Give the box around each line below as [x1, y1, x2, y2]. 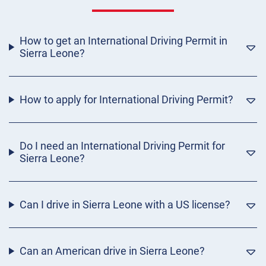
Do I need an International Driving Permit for [19, 140, 225, 153]
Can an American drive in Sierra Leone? [19, 245, 205, 258]
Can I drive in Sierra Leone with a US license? [19, 198, 230, 211]
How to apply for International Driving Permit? [19, 93, 233, 106]
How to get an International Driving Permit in [19, 34, 227, 47]
